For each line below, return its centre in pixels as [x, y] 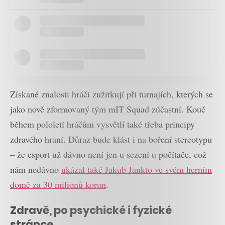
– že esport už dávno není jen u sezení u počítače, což [108, 154]
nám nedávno [36, 170]
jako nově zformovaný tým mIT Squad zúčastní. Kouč [108, 109]
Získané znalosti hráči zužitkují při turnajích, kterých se [111, 94]
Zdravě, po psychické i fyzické [91, 210]
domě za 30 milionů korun [58, 185]
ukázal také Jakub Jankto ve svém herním [137, 170]
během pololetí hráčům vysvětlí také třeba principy [102, 124]
